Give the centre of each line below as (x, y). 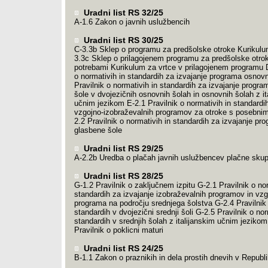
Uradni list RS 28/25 (122, 176)
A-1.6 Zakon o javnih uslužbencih (132, 22)
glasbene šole (98, 130)
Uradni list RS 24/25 (122, 248)
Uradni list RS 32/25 (122, 13)
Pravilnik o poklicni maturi (118, 230)
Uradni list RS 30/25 (122, 40)
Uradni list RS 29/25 (122, 148)
